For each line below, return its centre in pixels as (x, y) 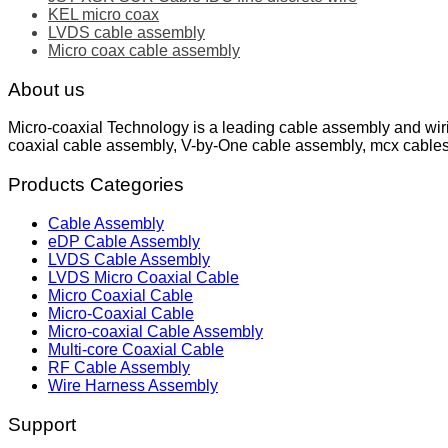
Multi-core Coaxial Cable (136, 349)
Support (42, 424)
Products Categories (96, 185)
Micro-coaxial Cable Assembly (155, 331)
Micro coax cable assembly (144, 50)
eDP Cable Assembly (124, 241)
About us (46, 89)
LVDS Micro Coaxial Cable (143, 277)
